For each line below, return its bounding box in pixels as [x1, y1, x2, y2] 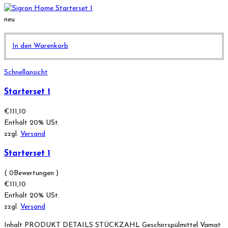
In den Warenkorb [12, 42, 68, 50]
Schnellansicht [4, 69, 48, 77]
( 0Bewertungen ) [4, 169, 59, 177]
